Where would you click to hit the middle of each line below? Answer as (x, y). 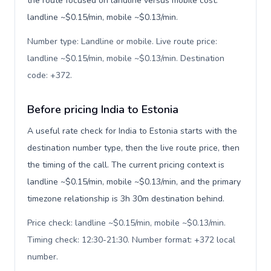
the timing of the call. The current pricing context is (126, 165)
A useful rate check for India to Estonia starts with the (132, 131)
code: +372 (49, 75)
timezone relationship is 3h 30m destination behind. (126, 199)
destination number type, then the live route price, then (133, 148)
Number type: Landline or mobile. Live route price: (122, 41)
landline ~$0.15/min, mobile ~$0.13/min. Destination (126, 58)
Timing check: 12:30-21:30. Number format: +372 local (131, 240)
